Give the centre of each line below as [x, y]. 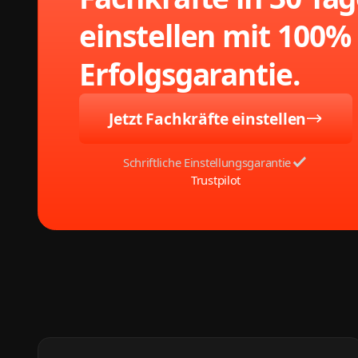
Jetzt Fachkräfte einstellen [208, 119]
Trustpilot [216, 179]
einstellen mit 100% [215, 36]
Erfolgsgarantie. [190, 74]
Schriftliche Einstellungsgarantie [207, 162]
